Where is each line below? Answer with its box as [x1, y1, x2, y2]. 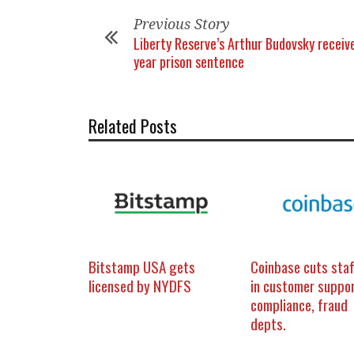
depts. [250, 312, 286, 335]
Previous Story [134, 16, 230, 32]
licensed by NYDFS [88, 274, 191, 297]
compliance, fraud [250, 293, 348, 316]
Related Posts [88, 113, 177, 138]
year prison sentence [134, 51, 244, 72]
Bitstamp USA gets [88, 255, 195, 278]
